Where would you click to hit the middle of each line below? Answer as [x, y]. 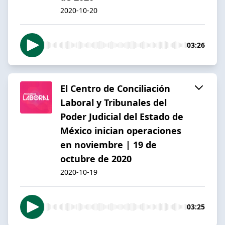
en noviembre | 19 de [108, 144]
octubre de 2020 [96, 158]
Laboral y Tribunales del [114, 102]
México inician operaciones [121, 130]
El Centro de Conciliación [115, 88]
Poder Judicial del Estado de [122, 116]
